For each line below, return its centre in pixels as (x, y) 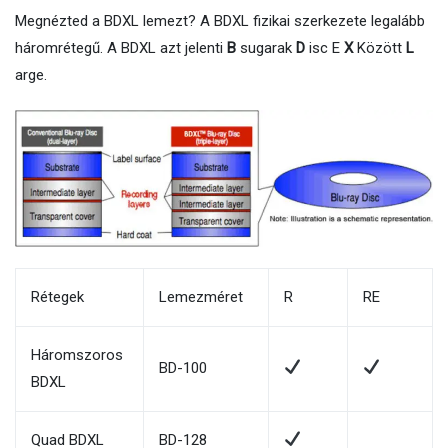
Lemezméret (201, 296)
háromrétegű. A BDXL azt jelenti (121, 48)
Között (379, 48)
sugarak (266, 48)
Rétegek (57, 296)
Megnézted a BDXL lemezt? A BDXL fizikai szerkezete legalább (220, 21)
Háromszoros (77, 354)
